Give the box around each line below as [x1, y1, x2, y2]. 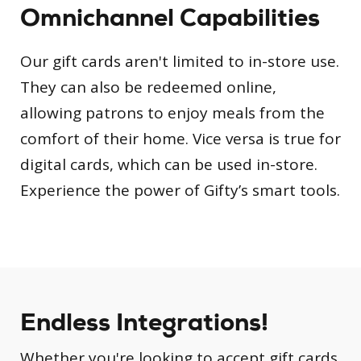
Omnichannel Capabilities [20, 2, 320, 35]
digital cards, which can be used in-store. [20, 154, 317, 176]
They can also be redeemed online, [20, 77, 276, 98]
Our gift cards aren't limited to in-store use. [20, 51, 339, 73]
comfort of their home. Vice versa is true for [20, 128, 341, 150]
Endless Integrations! [20, 306, 268, 339]
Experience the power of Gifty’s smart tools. [20, 180, 340, 201]
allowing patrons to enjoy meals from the [20, 102, 325, 124]
